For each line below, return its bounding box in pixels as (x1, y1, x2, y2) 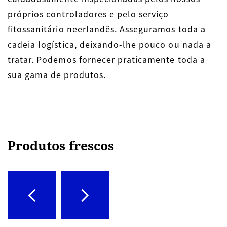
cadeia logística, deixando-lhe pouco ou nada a (8, 37, 211, 50)
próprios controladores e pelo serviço (8, 7, 169, 20)
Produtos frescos (8, 136, 114, 154)
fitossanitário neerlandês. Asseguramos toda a (8, 22, 206, 35)
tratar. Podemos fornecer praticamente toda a (8, 53, 205, 65)
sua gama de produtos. (8, 68, 106, 81)
